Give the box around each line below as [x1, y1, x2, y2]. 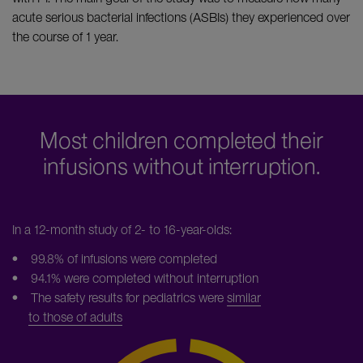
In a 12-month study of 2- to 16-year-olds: [12, 221, 232, 238]
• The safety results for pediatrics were [12, 289, 227, 306]
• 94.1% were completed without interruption [12, 270, 258, 287]
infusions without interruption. [43, 152, 320, 181]
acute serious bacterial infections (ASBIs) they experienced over [12, 9, 350, 26]
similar [227, 289, 261, 306]
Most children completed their [40, 126, 323, 155]
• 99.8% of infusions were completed [12, 250, 217, 267]
